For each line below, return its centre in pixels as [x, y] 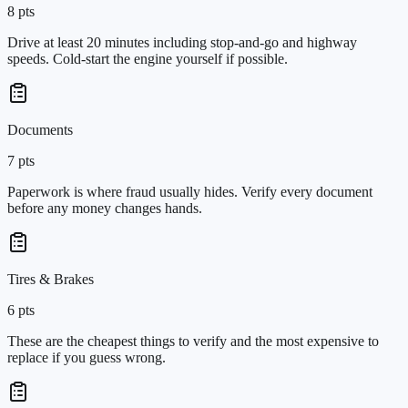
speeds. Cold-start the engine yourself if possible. [148, 58]
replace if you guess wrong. [87, 357]
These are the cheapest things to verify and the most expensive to [193, 341]
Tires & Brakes [51, 279]
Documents [40, 129]
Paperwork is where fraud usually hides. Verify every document [190, 191]
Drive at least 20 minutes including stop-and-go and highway [182, 42]
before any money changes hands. [105, 208]
